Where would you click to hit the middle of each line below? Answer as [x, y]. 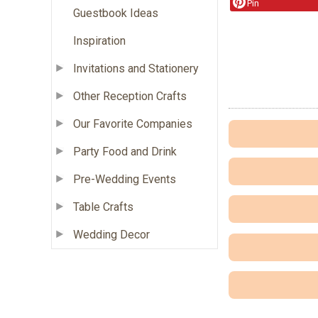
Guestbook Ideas [116, 13]
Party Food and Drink [125, 151]
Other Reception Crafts [130, 96]
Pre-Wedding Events [125, 179]
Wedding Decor [111, 234]
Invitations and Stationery [136, 68]
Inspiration [99, 40]
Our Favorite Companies [133, 124]
